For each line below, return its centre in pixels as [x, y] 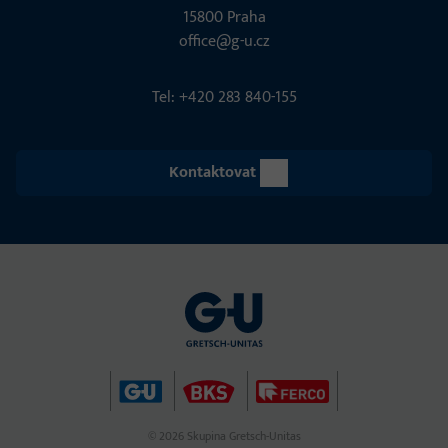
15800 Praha [224, 18]
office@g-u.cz [224, 42]
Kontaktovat [212, 173]
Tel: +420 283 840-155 [224, 98]
